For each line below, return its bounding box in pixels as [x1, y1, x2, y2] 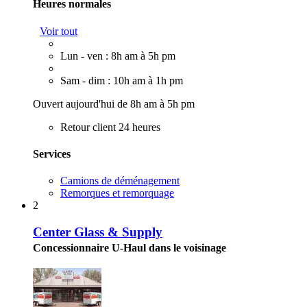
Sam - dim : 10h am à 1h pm [60, 74, 183, 86]
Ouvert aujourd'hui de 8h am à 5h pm [33, 97, 195, 110]
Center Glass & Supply [33, 224, 162, 239]
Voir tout [40, 25, 77, 37]
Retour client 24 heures [60, 121, 160, 133]
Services [33, 147, 71, 160]
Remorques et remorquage [60, 187, 174, 199]
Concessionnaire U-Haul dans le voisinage [33, 241, 226, 254]
